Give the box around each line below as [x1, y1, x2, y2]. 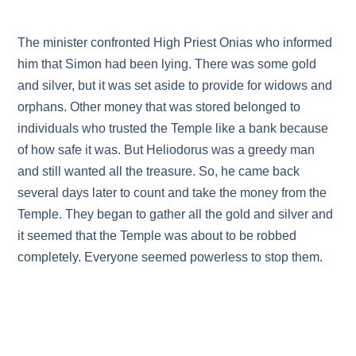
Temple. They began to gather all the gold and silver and [17, 207, 334, 222]
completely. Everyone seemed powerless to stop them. [17, 250, 323, 265]
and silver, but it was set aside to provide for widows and [17, 79, 333, 93]
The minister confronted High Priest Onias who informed [17, 36, 333, 50]
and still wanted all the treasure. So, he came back [17, 164, 300, 179]
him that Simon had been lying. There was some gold [17, 57, 317, 72]
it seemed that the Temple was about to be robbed [17, 229, 297, 243]
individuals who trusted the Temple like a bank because [17, 122, 329, 136]
